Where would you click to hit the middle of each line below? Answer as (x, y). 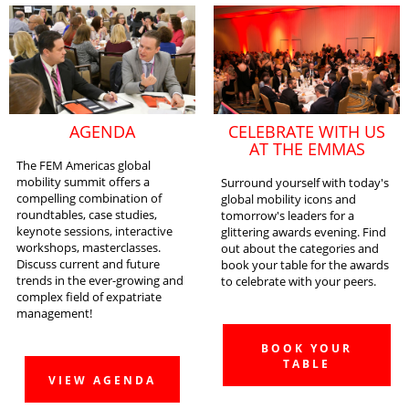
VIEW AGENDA (102, 381)
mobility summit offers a (83, 182)
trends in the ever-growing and (100, 281)
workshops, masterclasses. (89, 248)
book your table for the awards (305, 265)
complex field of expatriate (89, 297)
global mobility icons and (288, 199)
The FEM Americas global (84, 166)
